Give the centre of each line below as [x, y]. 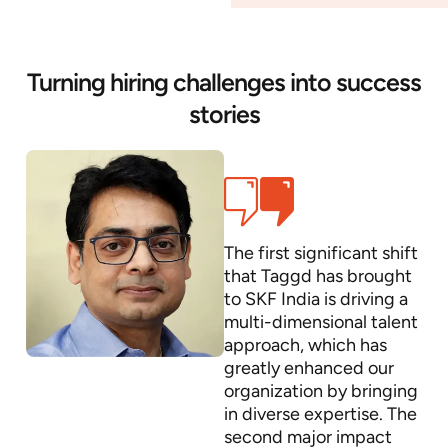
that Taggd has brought [318, 276]
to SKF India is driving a [316, 299]
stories [224, 114]
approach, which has [305, 345]
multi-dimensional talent [321, 322]
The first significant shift [321, 253]
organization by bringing [321, 391]
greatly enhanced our [309, 368]
